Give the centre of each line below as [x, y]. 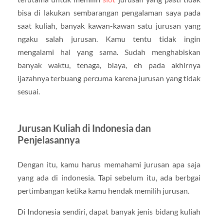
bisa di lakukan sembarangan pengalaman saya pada [109, 12]
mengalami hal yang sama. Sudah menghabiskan [109, 52]
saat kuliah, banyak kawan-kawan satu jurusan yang [109, 25]
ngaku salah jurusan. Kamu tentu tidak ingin [109, 38]
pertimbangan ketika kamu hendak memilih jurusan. [103, 190]
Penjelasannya [48, 139]
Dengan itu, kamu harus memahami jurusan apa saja [109, 164]
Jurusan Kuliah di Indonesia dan [84, 128]
